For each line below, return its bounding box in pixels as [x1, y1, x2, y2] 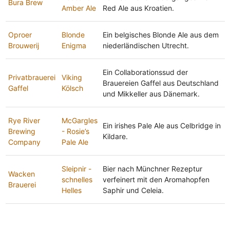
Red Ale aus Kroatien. [102, 3, 174, 12]
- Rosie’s [61, 126, 89, 136]
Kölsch [61, 83, 83, 92]
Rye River [8, 116, 40, 125]
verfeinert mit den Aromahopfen [102, 175, 209, 184]
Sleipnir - [61, 164, 91, 173]
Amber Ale [61, 3, 96, 12]
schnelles [61, 175, 92, 184]
